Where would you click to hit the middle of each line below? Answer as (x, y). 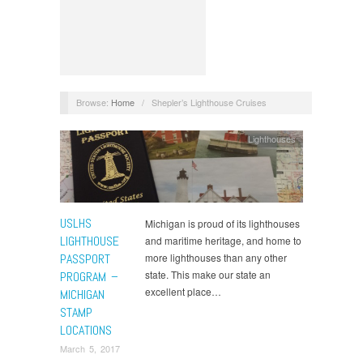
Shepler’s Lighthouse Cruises (209, 102)
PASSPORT (85, 258)
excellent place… (183, 291)
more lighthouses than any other (216, 257)
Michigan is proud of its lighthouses (222, 223)
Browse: (92, 102)
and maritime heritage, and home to (223, 240)
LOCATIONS (86, 330)
